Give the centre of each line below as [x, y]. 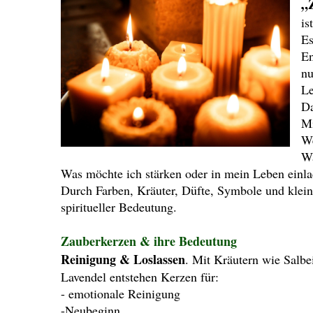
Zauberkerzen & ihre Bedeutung [149, 241]
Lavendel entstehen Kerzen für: [140, 277]
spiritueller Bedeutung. [119, 207]
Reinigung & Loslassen [123, 260]
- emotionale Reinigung [121, 294]
